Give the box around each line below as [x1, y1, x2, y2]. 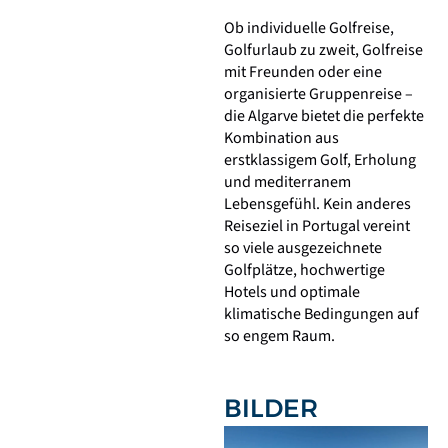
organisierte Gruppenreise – [224, 82, 413, 105]
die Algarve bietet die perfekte [224, 104, 424, 127]
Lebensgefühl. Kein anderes [224, 192, 411, 215]
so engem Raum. [224, 324, 335, 347]
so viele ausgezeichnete [224, 236, 382, 259]
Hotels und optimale [224, 280, 360, 303]
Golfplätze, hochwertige [224, 258, 385, 281]
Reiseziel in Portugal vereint [224, 214, 410, 237]
